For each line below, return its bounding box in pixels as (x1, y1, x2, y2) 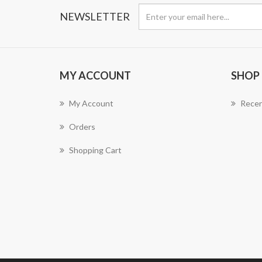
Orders (69, 122, 95, 132)
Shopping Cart (69, 145, 122, 155)
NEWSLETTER (60, 10, 130, 23)
